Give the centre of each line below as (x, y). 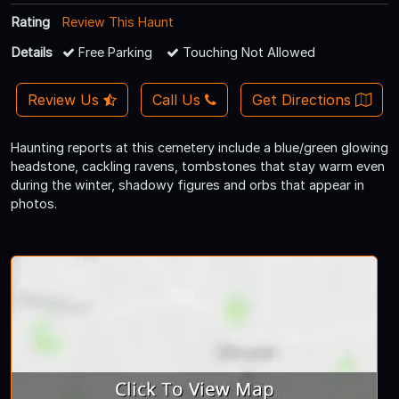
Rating (31, 21)
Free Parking (114, 52)
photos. (34, 203)
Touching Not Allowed (247, 52)
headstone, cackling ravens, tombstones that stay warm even (198, 166)
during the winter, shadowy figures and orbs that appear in (187, 184)
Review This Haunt (118, 21)
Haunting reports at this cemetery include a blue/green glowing (199, 147)
